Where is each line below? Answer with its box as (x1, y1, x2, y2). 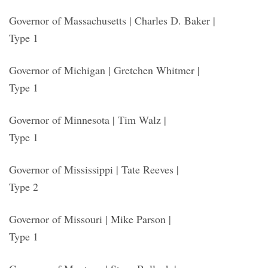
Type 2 (9, 179, 38, 194)
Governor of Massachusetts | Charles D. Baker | (9, 13, 215, 28)
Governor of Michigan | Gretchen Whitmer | (9, 62, 200, 77)
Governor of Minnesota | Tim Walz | (9, 112, 166, 127)
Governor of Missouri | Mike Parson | (9, 211, 171, 226)
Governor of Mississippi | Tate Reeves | (9, 162, 179, 176)
